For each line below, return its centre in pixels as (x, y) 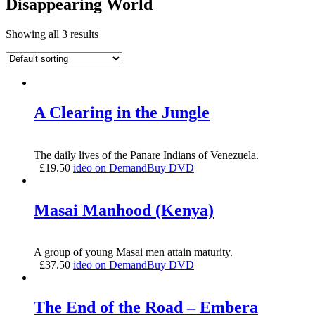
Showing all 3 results (52, 34)
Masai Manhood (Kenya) (124, 210)
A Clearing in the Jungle (122, 112)
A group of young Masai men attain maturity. (133, 252)
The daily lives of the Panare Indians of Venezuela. (146, 155)
